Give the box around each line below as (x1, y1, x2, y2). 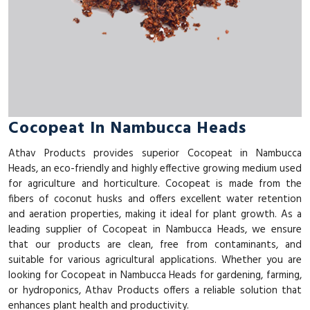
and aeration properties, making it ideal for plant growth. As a (8, 206, 302, 223)
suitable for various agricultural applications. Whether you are (8, 251, 302, 268)
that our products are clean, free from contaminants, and (8, 236, 302, 253)
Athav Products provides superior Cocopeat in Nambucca (8, 145, 302, 162)
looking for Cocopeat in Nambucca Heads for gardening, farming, (8, 266, 302, 284)
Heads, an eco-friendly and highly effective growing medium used (8, 160, 302, 177)
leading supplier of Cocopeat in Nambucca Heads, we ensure (8, 221, 302, 238)
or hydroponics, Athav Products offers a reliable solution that (8, 282, 302, 299)
